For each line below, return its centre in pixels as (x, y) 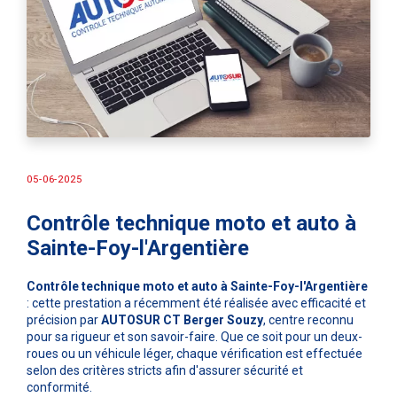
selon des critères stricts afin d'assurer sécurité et (165, 371)
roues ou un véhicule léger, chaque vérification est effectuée (195, 354)
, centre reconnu (308, 320)
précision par (64, 320)
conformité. (59, 388)
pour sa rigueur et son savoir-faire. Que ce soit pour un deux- (195, 337)
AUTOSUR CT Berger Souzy (182, 320)
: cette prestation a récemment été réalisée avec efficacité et (196, 304)
